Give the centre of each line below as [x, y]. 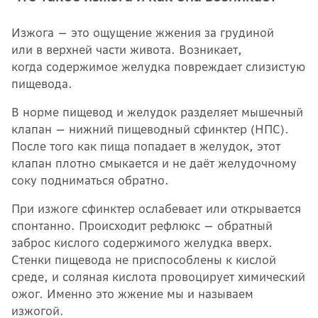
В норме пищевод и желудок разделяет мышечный [157, 112]
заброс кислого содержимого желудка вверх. [142, 243]
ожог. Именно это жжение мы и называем [132, 294]
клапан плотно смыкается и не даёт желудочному [154, 163]
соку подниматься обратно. [90, 180]
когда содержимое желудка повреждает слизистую [158, 67]
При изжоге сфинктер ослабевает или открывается [156, 209]
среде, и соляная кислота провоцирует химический [158, 277]
